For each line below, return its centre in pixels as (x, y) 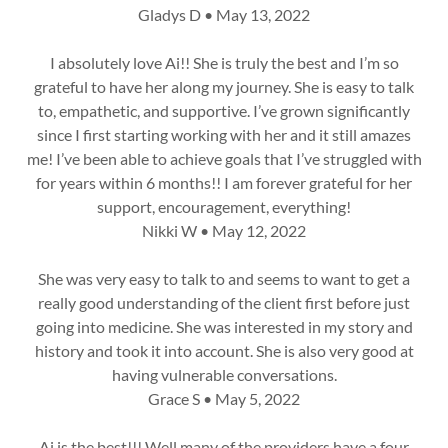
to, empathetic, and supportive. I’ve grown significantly (224, 110)
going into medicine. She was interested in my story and (224, 326)
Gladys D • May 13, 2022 (224, 14)
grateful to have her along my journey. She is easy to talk (224, 86)
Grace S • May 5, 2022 (224, 398)
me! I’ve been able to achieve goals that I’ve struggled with (224, 158)
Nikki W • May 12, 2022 (224, 230)
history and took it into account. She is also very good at (224, 350)
